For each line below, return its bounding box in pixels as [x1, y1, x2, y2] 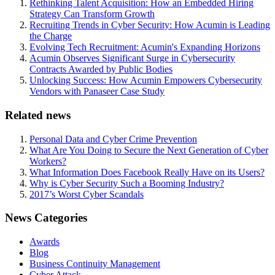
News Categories [5, 211, 87, 225]
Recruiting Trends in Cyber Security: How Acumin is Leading [29, 20, 270, 31]
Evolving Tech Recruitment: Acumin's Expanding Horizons [29, 42, 260, 53]
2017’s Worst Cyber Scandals [29, 188, 144, 199]
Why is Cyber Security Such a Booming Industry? [29, 177, 224, 188]
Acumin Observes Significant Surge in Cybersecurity [29, 53, 235, 64]
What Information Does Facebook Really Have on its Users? [29, 166, 265, 177]
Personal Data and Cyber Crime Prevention [29, 133, 197, 144]
